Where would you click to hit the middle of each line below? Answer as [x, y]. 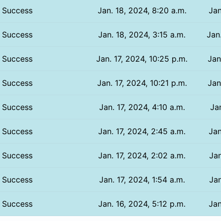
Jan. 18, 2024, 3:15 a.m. [142, 34]
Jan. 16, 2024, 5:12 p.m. [142, 203]
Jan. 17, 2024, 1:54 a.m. [142, 179]
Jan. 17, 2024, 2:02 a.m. [142, 155]
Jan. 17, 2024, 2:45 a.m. [142, 131]
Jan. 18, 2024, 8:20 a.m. [142, 10]
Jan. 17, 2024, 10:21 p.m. [142, 83]
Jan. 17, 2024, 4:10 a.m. [142, 107]
